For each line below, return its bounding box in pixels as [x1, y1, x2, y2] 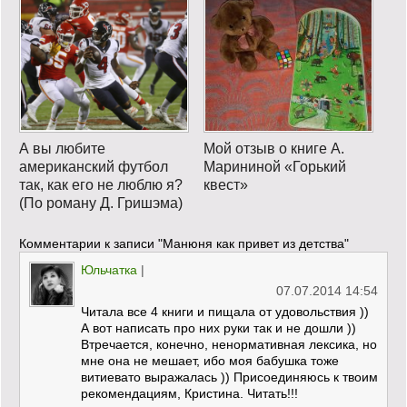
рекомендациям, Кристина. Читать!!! [81, 385, 298, 401]
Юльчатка [81, 262, 137, 277]
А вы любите [19, 140, 105, 156]
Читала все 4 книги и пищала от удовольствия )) [81, 303, 369, 319]
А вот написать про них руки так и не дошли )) [81, 320, 356, 335]
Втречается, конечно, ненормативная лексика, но [81, 336, 377, 352]
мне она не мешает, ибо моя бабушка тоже [81, 352, 339, 368]
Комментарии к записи [19, 235, 158, 251]
